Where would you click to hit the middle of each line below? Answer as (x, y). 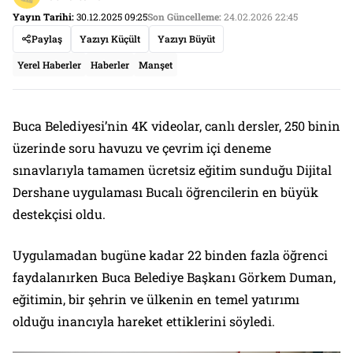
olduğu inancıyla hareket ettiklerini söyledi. (144, 321)
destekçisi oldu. (59, 214)
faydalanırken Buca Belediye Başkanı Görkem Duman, (174, 277)
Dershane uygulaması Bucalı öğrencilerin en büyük (165, 192)
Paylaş (47, 39)
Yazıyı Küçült (110, 39)
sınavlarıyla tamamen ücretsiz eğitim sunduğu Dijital (172, 170)
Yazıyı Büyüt (186, 39)
